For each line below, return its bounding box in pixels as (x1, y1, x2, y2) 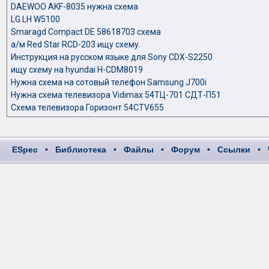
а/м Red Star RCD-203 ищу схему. (10, 40, 141, 49)
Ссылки (217, 145, 250, 154)
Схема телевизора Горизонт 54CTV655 (10, 103, 164, 112)
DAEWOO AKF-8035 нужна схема (10, 2, 138, 11)
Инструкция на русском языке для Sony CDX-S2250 (10, 52, 213, 62)
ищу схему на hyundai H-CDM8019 (10, 65, 143, 74)
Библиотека (55, 145, 106, 154)
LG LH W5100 (10, 14, 60, 24)
